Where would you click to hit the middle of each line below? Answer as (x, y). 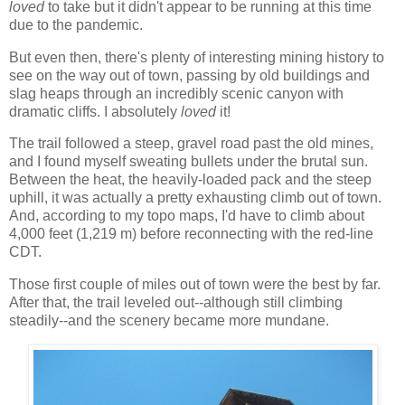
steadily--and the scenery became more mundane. (169, 321)
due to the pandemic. (76, 24)
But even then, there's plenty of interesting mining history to (197, 57)
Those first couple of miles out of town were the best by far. (195, 285)
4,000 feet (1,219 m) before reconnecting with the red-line (191, 234)
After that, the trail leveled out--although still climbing (176, 303)
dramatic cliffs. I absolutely (95, 111)
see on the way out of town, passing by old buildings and (189, 75)
